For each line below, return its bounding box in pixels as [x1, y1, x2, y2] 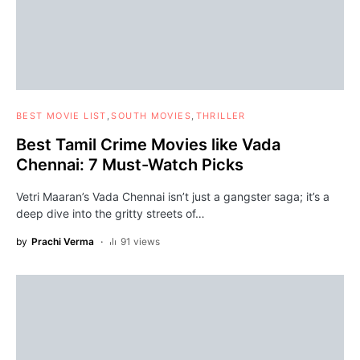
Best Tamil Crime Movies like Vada [16, 135, 280, 155]
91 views [121, 235, 160, 248]
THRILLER [195, 110, 246, 122]
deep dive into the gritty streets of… [16, 207, 205, 221]
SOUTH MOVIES [111, 110, 191, 122]
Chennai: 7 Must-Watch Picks [16, 155, 243, 175]
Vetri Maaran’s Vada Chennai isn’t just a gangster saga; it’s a [16, 190, 329, 204]
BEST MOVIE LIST [16, 110, 107, 122]
